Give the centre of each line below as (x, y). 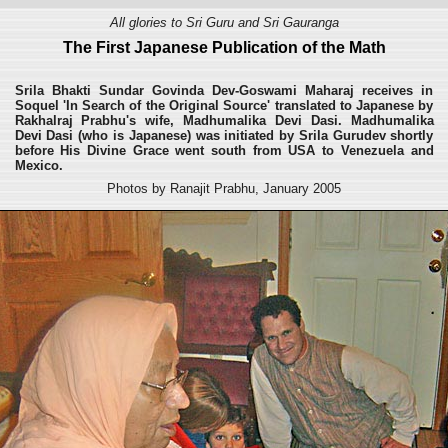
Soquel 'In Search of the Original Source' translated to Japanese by (224, 105)
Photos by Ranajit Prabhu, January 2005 (224, 188)
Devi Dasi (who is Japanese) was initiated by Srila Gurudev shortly (224, 135)
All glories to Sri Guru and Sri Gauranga (224, 22)
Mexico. (38, 165)
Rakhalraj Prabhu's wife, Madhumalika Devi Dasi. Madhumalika (224, 120)
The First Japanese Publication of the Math (224, 47)
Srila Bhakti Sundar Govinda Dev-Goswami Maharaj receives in (224, 90)
